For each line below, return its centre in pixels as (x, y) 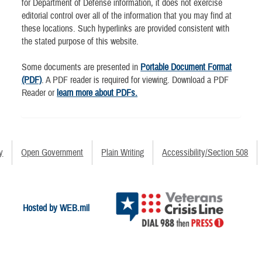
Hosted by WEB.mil (56, 208)
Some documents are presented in (81, 67)
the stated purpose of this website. (80, 41)
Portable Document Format (186, 67)
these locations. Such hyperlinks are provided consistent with (126, 28)
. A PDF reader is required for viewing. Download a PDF (135, 80)
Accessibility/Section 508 (205, 152)
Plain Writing (123, 152)
